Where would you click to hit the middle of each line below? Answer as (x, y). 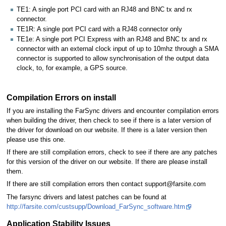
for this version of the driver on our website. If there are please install (107, 162)
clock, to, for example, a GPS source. (72, 68)
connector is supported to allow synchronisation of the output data (113, 59)
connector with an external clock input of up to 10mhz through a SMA (118, 49)
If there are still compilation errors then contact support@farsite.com (106, 184)
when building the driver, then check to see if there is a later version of (109, 120)
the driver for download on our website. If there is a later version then (106, 130)
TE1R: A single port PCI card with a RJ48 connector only (99, 30)
